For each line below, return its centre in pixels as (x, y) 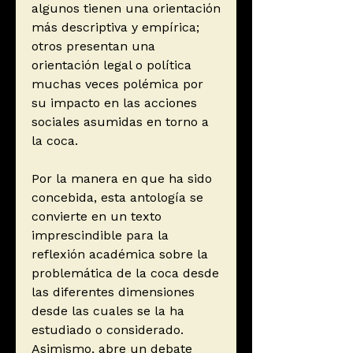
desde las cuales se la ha (108, 311)
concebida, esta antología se (117, 198)
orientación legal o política (111, 65)
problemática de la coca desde (125, 273)
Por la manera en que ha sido (122, 179)
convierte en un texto (97, 217)
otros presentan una (93, 46)
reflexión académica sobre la (120, 255)
